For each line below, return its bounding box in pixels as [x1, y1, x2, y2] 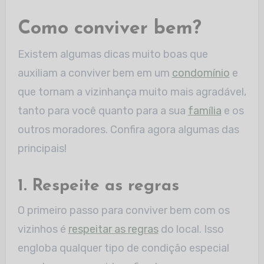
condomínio [171, 67, 230, 80]
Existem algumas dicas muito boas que [17, 48, 208, 61]
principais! [17, 142, 67, 156]
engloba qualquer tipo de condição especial [17, 241, 229, 255]
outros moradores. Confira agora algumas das [17, 123, 239, 137]
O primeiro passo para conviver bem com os [17, 203, 230, 217]
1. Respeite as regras [17, 178, 179, 195]
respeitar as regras [68, 222, 159, 236]
